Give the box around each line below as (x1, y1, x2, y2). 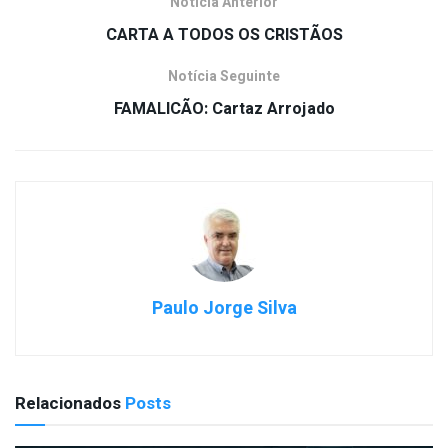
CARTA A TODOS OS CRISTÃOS (105, 22, 343, 47)
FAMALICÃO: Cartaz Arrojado (113, 96, 335, 121)
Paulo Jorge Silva (151, 294, 297, 322)
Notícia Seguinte (168, 65, 280, 87)
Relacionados (15, 390, 121, 416)
